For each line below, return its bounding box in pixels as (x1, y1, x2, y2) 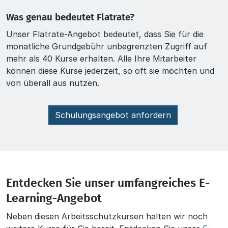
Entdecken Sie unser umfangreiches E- (6, 177, 210, 189)
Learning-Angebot (6, 192, 102, 205)
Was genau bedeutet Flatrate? (6, 12, 134, 22)
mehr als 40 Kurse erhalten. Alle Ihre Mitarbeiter (6, 53, 196, 64)
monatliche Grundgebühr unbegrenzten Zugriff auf (6, 41, 207, 51)
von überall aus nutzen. (6, 77, 99, 88)
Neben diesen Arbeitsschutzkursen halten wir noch (6, 211, 208, 221)
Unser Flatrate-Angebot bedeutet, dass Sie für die (6, 28, 204, 39)
